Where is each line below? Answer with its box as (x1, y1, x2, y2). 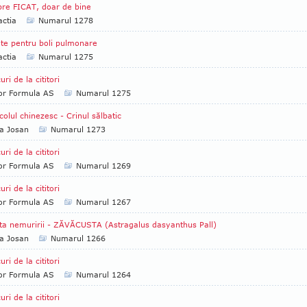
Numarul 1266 (51, 234, 106, 243)
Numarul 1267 (76, 197, 131, 206)
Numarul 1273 (51, 125, 106, 134)
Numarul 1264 (76, 270, 131, 279)
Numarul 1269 (76, 161, 131, 170)
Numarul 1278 (38, 16, 93, 25)
